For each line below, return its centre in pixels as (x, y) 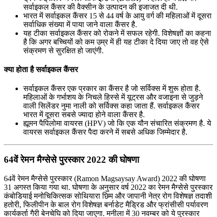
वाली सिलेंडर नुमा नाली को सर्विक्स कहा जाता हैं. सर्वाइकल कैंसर (111, 106)
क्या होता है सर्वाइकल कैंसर (41, 70)
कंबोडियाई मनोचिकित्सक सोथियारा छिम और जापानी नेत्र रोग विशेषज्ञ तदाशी (108, 196)
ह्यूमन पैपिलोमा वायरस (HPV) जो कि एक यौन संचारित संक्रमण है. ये (117, 124)
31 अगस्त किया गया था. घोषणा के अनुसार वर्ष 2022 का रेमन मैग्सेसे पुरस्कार (108, 187)
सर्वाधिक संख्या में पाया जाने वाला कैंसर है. (80, 24)
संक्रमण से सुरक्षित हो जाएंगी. (63, 50)
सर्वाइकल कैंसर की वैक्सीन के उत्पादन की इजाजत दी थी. (101, 7)
